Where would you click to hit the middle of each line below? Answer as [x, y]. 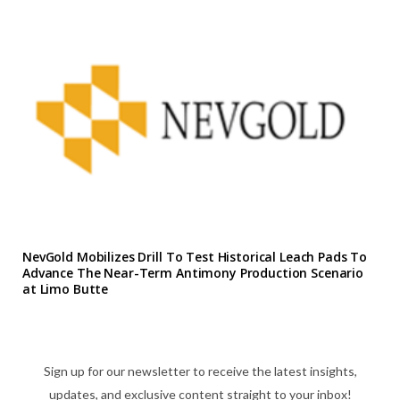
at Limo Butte [66, 289]
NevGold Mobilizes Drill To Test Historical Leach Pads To [195, 257]
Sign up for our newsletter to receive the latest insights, [200, 371]
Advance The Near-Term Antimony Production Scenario [193, 273]
